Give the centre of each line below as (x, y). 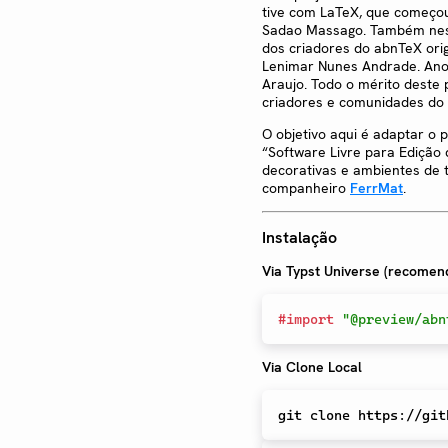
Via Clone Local (312, 366)
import (310, 318)
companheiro (306, 188)
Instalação (299, 237)
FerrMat (376, 188)
